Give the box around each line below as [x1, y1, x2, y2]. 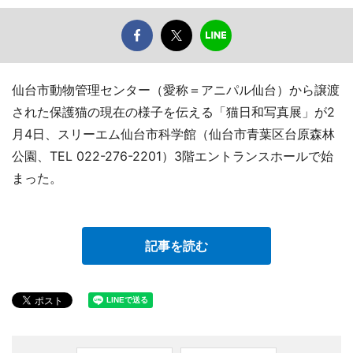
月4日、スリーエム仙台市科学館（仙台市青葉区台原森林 [12, 126, 335, 143]
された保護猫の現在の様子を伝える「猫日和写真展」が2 [12, 104, 335, 121]
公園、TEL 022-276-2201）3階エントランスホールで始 [12, 148, 333, 165]
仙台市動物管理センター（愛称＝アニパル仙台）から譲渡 [12, 82, 340, 98]
